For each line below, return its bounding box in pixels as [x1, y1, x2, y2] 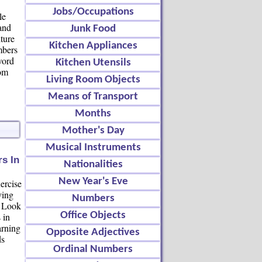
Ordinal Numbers [53, 244, 133, 255]
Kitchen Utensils [55, 57, 131, 68]
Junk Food [70, 23, 116, 35]
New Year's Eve [58, 176, 128, 187]
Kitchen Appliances [49, 40, 137, 51]
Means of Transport [48, 91, 138, 102]
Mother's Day [61, 125, 125, 136]
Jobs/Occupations [52, 6, 134, 18]
